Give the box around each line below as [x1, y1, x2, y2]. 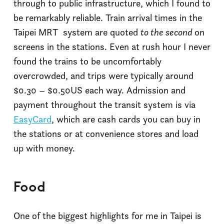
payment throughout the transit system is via [13, 98, 195, 111]
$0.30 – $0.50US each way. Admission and [13, 84, 185, 97]
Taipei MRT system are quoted [13, 26, 140, 39]
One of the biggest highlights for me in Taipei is [13, 209, 201, 222]
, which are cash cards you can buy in [51, 113, 200, 126]
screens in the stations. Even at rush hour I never [13, 40, 210, 53]
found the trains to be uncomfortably [13, 55, 161, 68]
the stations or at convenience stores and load [13, 127, 198, 140]
